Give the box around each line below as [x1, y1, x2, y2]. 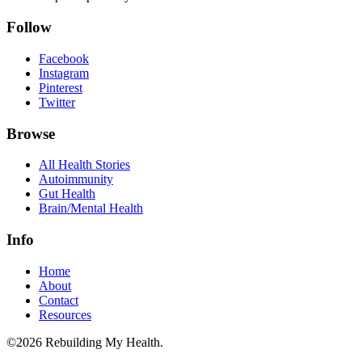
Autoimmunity [39, 172, 113, 187]
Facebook [39, 51, 89, 65]
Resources [39, 307, 91, 322]
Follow [6, 19, 52, 36]
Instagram [39, 65, 89, 80]
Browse [6, 124, 55, 142]
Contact [39, 293, 78, 307]
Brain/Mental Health [39, 201, 143, 216]
